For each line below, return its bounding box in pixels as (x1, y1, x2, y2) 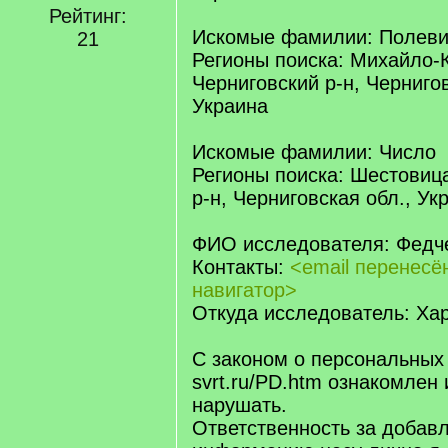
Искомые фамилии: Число (192, 141, 436, 163)
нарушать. (192, 394, 287, 416)
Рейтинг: (49, 5, 127, 27)
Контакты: (192, 256, 290, 278)
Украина (192, 95, 268, 117)
